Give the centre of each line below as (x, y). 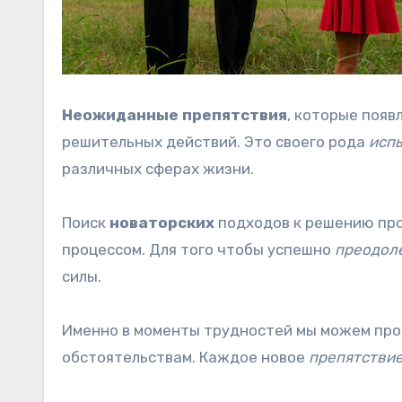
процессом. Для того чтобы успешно (198, 249)
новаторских (162, 223)
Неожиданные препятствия (175, 115)
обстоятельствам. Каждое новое (185, 357)
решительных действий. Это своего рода (215, 142)
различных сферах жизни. (158, 169)
